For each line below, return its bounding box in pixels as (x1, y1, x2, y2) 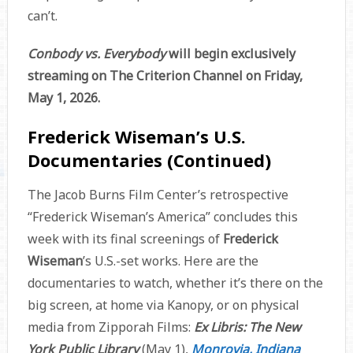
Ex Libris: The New (193, 318, 301, 336)
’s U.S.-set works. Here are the (82, 252, 258, 270)
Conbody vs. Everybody (27, 45, 169, 63)
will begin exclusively (168, 45, 295, 63)
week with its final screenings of (27, 230, 223, 248)
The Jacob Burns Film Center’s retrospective (27, 186, 288, 204)
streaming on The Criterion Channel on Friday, (27, 67, 303, 85)
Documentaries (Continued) (27, 148, 271, 173)
